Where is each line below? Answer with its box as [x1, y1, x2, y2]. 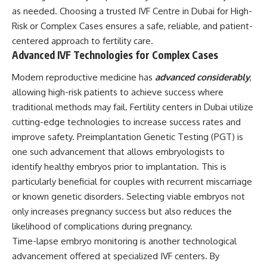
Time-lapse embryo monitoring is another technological [12, 235, 237, 247]
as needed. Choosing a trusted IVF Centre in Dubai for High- [12, 5, 252, 17]
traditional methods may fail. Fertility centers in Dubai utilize [12, 101, 253, 113]
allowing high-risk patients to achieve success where [12, 86, 223, 98]
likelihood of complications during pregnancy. [12, 221, 193, 232]
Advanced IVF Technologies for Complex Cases [12, 48, 218, 61]
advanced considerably [155, 72, 250, 83]
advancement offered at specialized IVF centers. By [12, 250, 219, 262]
